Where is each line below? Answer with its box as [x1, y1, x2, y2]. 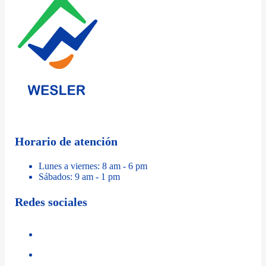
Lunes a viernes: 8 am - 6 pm [39, 161, 148, 172]
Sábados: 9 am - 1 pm [39, 172, 121, 182]
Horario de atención [15, 135, 118, 148]
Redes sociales [15, 195, 88, 209]
